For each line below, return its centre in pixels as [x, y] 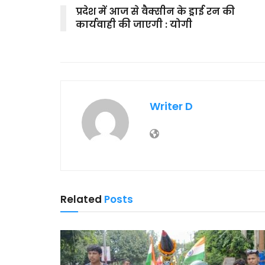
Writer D [171, 106]
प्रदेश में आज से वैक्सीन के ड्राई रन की [155, 11]
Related [81, 199]
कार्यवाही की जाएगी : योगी [134, 24]
